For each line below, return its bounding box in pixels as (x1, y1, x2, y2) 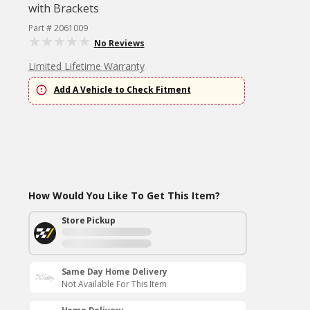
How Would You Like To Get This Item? (28, 189, 220, 202)
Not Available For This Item (61, 278, 167, 290)
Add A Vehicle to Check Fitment (53, 84, 191, 96)
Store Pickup (61, 215, 116, 226)
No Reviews (93, 37, 145, 49)
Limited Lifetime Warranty (28, 60, 145, 73)
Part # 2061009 (28, 22, 88, 34)
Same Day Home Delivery (61, 266, 168, 277)
